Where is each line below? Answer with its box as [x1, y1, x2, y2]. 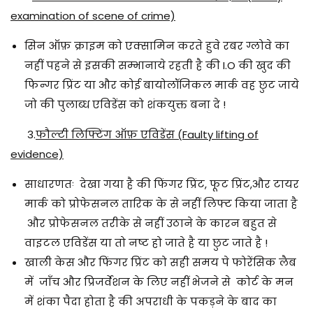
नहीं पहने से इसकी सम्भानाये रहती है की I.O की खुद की [24, 57, 291, 73]
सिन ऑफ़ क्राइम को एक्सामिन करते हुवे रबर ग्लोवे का [24, 38, 289, 53]
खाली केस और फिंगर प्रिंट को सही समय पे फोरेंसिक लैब [24, 254, 296, 270]
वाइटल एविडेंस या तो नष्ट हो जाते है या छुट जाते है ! [24, 235, 268, 250]
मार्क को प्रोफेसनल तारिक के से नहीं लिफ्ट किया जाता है [24, 196, 298, 211]
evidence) [10, 146, 64, 161]
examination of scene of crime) [10, 8, 175, 23]
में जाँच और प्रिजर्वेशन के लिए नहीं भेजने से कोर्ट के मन [24, 274, 293, 289]
